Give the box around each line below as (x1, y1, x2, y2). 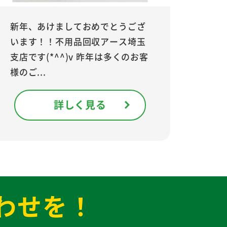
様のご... (10, 65, 46, 78)
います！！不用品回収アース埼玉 (10, 34, 146, 48)
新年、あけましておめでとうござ (10, 19, 146, 32)
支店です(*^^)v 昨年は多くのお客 (10, 50, 148, 63)
